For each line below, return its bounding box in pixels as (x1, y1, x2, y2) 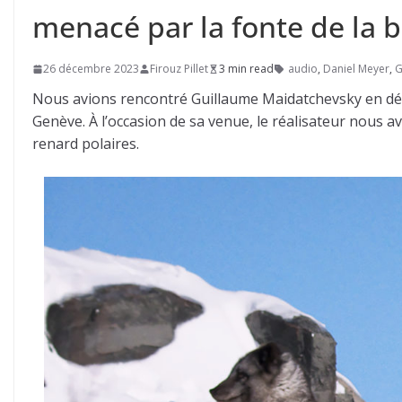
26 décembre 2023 (43, 61, 139, 76)
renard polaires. (32, 134, 139, 153)
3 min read (219, 61, 274, 76)
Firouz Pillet (150, 61, 208, 76)
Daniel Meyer (323, 61, 389, 76)
